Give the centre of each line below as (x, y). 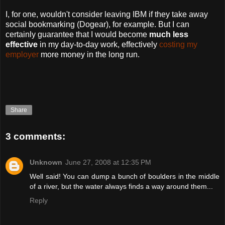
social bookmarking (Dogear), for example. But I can (97, 24)
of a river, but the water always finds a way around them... (121, 187)
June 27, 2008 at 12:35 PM (108, 162)
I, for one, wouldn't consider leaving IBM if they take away (107, 14)
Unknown (46, 162)
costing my (178, 44)
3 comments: (35, 136)
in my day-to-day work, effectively (98, 44)
